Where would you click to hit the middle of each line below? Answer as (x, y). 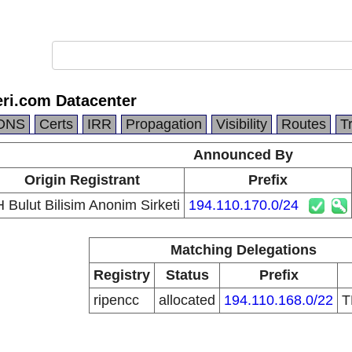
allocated (187, 300)
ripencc (116, 300)
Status (187, 275)
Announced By (243, 155)
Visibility (242, 124)
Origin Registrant (82, 180)
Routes (304, 124)
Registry (122, 275)
